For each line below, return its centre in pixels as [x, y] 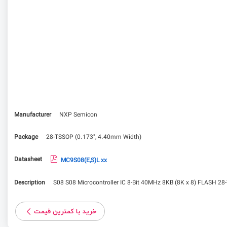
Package [26, 137]
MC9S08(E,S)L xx [84, 161]
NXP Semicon [78, 115]
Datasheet [28, 160]
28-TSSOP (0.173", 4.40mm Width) [94, 137]
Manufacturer [33, 115]
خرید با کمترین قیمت [65, 211]
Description [30, 183]
